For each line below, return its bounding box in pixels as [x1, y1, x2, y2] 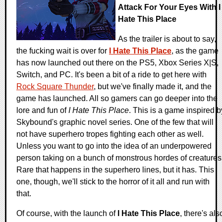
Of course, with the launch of [16, 209, 117, 218]
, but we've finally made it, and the [94, 82, 212, 91]
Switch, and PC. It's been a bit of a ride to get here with [16, 70, 207, 79]
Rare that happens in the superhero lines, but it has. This [16, 166, 214, 174]
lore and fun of [16, 106, 68, 115]
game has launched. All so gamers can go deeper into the [16, 94, 218, 103]
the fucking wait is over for [16, 47, 109, 55]
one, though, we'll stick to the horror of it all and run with [16, 177, 210, 186]
